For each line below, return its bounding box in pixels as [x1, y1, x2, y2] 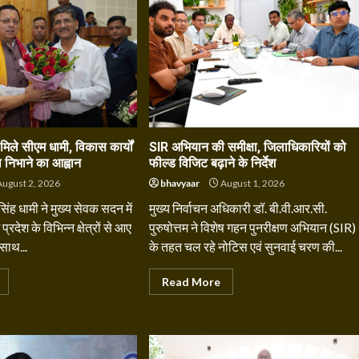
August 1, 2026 [218, 177, 284, 189]
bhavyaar [159, 177, 200, 189]
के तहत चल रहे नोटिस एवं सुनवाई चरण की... [148, 239, 342, 254]
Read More [161, 275, 220, 288]
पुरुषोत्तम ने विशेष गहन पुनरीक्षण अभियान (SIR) [148, 220, 356, 235]
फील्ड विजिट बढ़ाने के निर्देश [148, 155, 276, 171]
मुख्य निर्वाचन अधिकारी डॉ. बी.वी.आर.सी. [148, 200, 327, 216]
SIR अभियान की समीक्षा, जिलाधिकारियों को [148, 139, 346, 155]
